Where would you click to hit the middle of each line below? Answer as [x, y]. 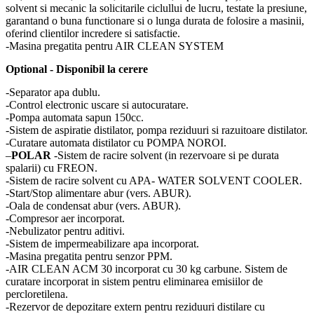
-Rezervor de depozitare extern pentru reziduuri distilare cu [135, 306]
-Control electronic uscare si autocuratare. [97, 104]
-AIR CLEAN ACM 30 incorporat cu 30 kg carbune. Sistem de [146, 268]
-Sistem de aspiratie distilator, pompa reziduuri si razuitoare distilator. [157, 130]
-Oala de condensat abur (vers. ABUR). [93, 205]
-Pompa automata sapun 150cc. [75, 117]
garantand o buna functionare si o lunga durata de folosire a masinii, [155, 20]
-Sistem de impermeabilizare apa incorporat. [102, 243]
